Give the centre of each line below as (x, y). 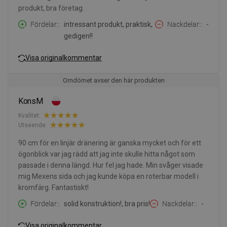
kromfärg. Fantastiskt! (53, 188)
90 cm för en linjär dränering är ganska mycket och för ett (110, 143)
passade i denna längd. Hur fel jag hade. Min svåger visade (111, 165)
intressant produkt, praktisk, (108, 25)
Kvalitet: (29, 115)
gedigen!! (78, 36)
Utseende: (33, 125)
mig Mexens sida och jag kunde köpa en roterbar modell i (108, 177)
